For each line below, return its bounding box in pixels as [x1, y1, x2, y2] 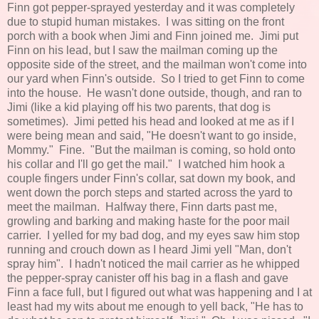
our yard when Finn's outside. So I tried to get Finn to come [7, 72, 305, 85]
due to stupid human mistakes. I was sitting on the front [7, 15, 284, 28]
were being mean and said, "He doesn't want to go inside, [7, 129, 296, 142]
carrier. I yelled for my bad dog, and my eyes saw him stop [7, 229, 300, 241]
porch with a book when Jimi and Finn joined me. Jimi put [7, 29, 298, 42]
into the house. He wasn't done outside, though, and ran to [7, 86, 302, 99]
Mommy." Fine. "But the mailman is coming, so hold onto [7, 143, 296, 156]
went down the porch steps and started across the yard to [7, 186, 293, 199]
